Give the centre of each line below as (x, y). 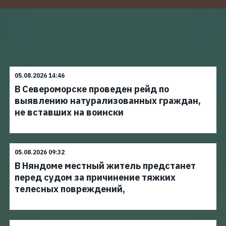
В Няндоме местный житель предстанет (105, 166)
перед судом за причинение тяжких (95, 177)
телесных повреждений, (70, 189)
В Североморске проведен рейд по (92, 89)
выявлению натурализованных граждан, (108, 101)
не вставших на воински (69, 112)
